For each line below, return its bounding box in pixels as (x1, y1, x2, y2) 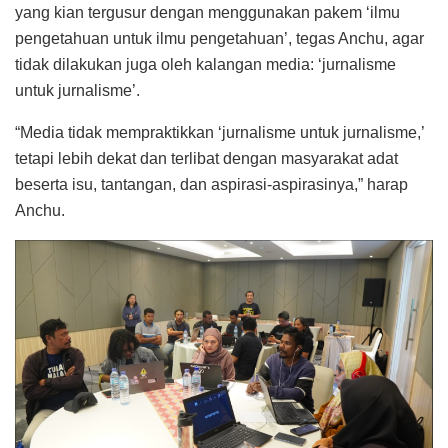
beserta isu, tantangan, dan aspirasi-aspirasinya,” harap (15, 175, 408, 193)
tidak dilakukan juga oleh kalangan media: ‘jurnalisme (15, 55, 396, 73)
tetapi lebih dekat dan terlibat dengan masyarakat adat (15, 149, 398, 167)
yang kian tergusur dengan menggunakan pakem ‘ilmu (15, 3, 400, 21)
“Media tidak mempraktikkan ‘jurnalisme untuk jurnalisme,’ (15, 123, 424, 141)
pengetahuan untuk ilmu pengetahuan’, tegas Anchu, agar (15, 29, 424, 47)
